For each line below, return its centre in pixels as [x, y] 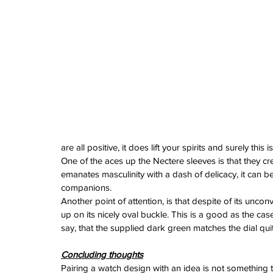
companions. [86, 187]
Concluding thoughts [102, 254]
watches [140, 7]
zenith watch [245, 7]
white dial [176, 7]
